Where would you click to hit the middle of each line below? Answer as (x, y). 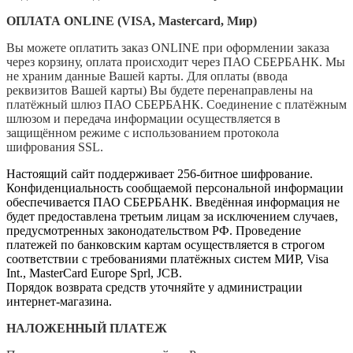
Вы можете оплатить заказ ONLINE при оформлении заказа (168, 48)
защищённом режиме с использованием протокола (143, 133)
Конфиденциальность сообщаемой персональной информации (175, 188)
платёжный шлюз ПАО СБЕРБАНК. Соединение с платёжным (176, 105)
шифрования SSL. (55, 147)
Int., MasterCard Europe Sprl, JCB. (94, 273)
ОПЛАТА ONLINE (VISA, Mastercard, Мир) (133, 21)
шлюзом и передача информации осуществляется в (143, 119)
